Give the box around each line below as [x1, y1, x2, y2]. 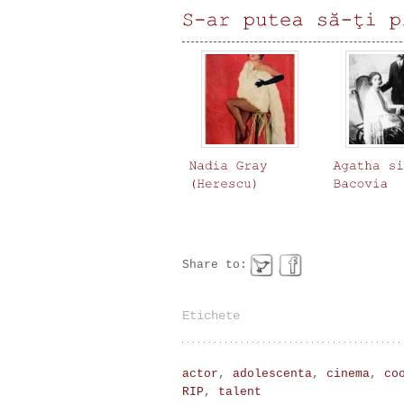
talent [218, 384, 262, 399]
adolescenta [233, 366, 312, 381]
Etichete [182, 308, 240, 323]
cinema [326, 366, 370, 381]
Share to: [182, 257, 247, 271]
